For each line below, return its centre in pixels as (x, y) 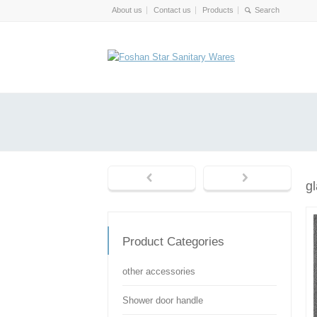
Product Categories (173, 242)
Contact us (172, 10)
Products (218, 10)
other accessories (159, 271)
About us (127, 10)
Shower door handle (163, 300)
